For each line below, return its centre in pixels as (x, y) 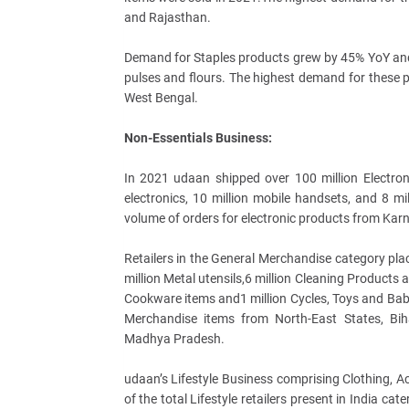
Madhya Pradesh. (174, 339)
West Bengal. (161, 98)
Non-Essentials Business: (198, 138)
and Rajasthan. (167, 17)
